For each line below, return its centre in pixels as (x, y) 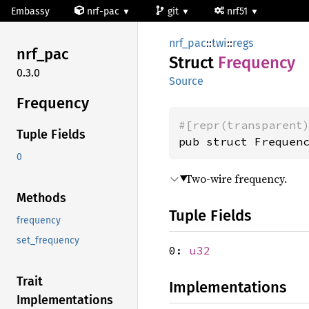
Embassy (30, 11)
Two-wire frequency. (236, 179)
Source (186, 81)
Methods (41, 198)
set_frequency (48, 241)
